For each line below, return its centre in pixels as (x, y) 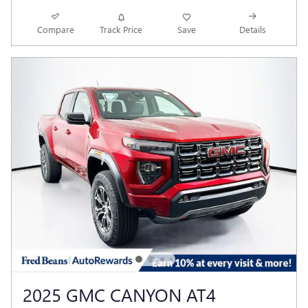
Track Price (121, 30)
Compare (55, 30)
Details (252, 30)
